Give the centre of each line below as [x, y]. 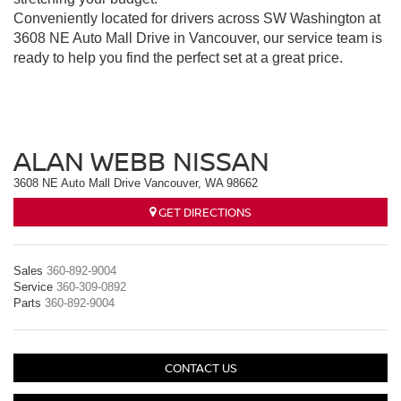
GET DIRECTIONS [204, 212]
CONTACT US [200, 368]
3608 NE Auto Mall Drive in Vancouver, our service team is [198, 38]
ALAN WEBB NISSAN [141, 161]
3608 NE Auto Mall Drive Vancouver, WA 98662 [136, 183]
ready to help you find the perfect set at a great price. [178, 58]
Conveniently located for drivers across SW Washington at [197, 19]
